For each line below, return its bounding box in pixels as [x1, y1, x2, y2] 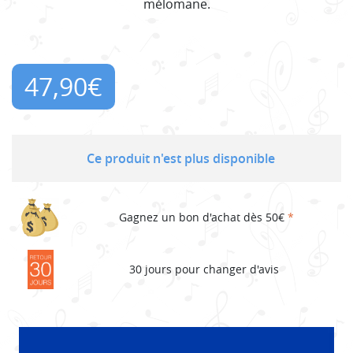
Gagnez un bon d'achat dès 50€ [119, 210, 288, 225]
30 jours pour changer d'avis [128, 262, 279, 277]
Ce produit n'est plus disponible [86, 149, 275, 167]
